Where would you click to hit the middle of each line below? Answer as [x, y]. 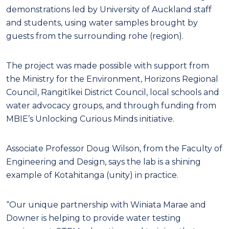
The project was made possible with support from [108, 65]
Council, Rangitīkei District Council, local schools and [113, 92]
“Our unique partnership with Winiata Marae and [106, 204]
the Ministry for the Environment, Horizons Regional [112, 79]
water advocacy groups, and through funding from [111, 105]
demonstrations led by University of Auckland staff [109, 9]
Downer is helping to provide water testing [94, 218]
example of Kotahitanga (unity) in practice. [92, 175]
